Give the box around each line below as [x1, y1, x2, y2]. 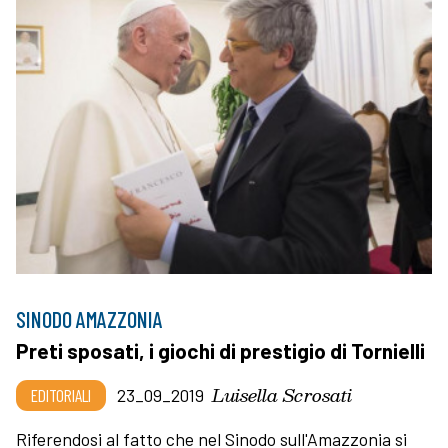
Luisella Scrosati [212, 379, 352, 409]
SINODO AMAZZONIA [16, 305, 163, 332]
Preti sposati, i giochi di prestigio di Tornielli [16, 337, 425, 363]
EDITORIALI [31, 383, 91, 406]
